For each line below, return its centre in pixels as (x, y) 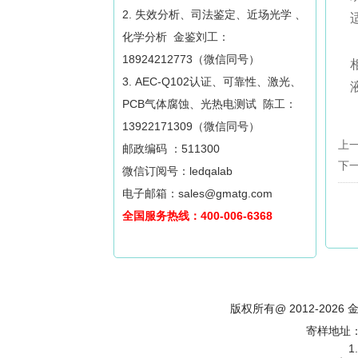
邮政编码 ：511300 (171, 149)
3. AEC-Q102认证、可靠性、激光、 (212, 82)
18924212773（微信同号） (191, 59)
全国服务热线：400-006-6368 (197, 216)
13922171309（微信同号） (191, 126)
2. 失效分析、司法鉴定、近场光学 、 (214, 14)
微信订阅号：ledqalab (177, 171)
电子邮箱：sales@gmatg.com (197, 193)
